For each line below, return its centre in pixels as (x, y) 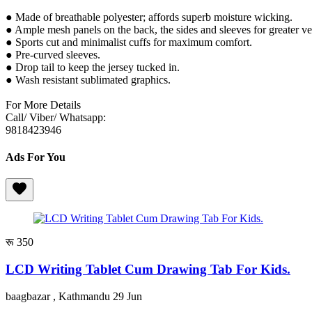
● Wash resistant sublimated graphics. (88, 79)
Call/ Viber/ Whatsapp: (56, 117)
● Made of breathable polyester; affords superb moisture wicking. (152, 17)
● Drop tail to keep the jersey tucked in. (95, 67)
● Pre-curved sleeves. (56, 54)
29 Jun (127, 296)
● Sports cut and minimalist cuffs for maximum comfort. (132, 42)
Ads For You (36, 157)
